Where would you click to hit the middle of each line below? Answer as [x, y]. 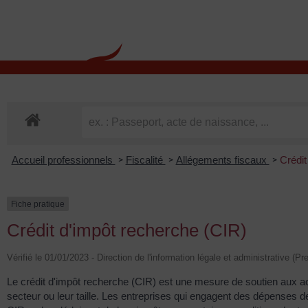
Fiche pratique [38, 204]
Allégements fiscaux [222, 159]
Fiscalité [145, 159]
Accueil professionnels [63, 159]
